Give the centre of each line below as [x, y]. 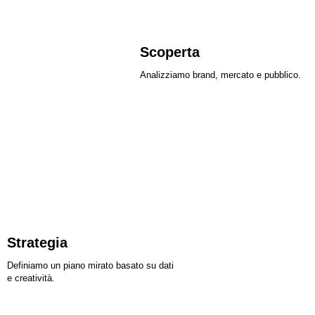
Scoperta [170, 52]
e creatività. [31, 278]
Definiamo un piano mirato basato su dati [90, 265]
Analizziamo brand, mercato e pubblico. [221, 75]
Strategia [37, 242]
